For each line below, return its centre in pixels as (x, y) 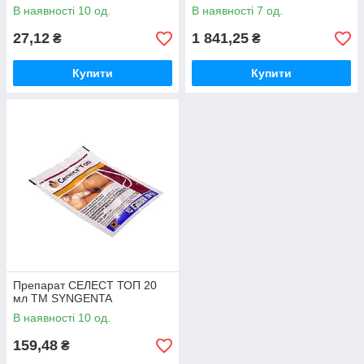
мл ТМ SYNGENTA (63, 298)
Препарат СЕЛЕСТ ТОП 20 (85, 285)
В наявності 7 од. (237, 11)
